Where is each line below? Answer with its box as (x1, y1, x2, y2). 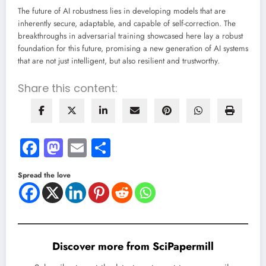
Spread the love (18, 170, 71, 181)
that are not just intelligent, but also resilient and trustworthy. (18, 55, 220, 67)
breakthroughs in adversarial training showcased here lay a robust (18, 30, 243, 42)
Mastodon (63, 134, 141, 162)
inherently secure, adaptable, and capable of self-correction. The (18, 18, 236, 30)
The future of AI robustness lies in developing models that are (18, 5, 226, 17)
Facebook (39, 134, 115, 162)
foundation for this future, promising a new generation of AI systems (18, 43, 248, 55)
